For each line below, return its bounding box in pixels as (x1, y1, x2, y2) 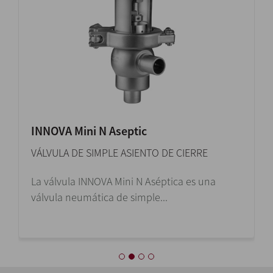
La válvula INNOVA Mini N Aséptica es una (31, 174, 216, 189)
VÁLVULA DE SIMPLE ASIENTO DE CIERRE (31, 146, 208, 160)
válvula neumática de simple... (31, 190, 168, 205)
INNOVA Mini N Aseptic (31, 123, 147, 139)
